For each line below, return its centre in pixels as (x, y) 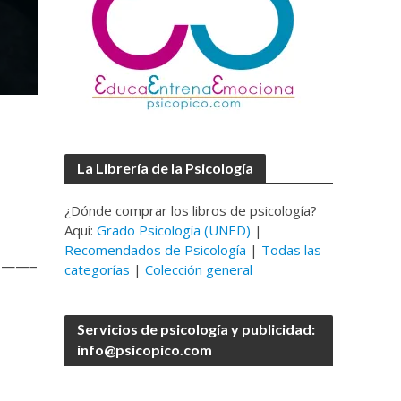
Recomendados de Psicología (156, 250)
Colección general (199, 269)
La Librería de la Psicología (166, 168)
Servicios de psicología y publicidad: (196, 329)
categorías (98, 269)
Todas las (292, 250)
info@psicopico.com (145, 350)
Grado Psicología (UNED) (174, 230)
